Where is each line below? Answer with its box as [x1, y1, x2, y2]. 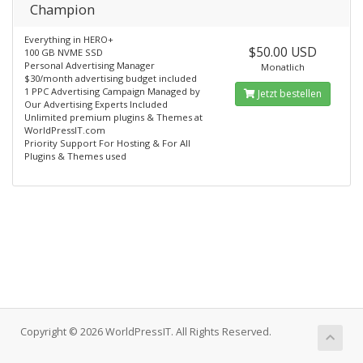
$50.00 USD [248, 43, 317, 61]
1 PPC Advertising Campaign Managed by [24, 85, 200, 97]
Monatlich [260, 61, 305, 73]
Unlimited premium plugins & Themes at [24, 111, 203, 123]
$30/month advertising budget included [24, 72, 197, 84]
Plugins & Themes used [24, 150, 126, 162]
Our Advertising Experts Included [24, 98, 168, 110]
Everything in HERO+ [24, 33, 113, 45]
